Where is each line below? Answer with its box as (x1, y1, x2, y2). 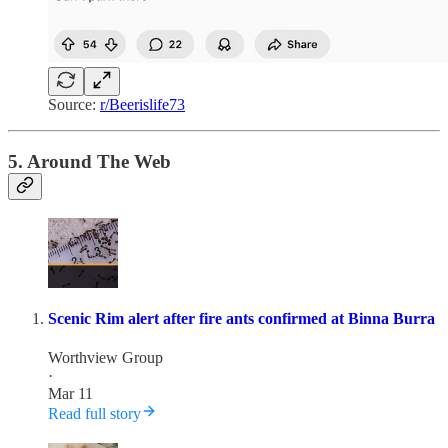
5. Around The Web (8, 150, 171, 172)
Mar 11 (48, 384, 93, 402)
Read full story (48, 404, 141, 422)
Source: (48, 95, 100, 113)
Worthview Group (48, 348, 163, 366)
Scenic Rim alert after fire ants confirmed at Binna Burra (48, 309, 435, 327)
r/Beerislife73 (100, 95, 185, 113)
